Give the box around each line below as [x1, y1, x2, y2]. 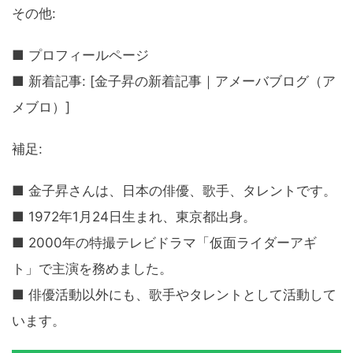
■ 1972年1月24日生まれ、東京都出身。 [12, 209, 256, 225]
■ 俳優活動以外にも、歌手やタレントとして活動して [12, 287, 336, 303]
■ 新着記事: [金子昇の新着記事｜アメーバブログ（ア [12, 73, 336, 90]
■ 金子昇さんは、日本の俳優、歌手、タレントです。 [12, 183, 336, 199]
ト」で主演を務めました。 [12, 261, 173, 277]
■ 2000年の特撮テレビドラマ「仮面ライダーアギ [12, 235, 317, 251]
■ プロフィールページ [12, 47, 149, 64]
